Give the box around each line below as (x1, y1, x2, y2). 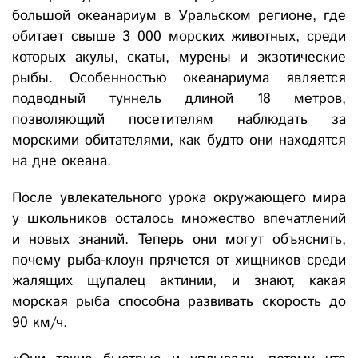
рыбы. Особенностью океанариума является (12, 68, 346, 89)
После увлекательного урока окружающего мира (12, 188, 346, 209)
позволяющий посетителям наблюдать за (12, 109, 346, 131)
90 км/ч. (12, 312, 67, 334)
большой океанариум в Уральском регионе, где (12, 6, 346, 27)
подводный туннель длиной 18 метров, (12, 89, 346, 110)
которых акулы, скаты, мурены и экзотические (12, 47, 346, 69)
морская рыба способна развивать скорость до (12, 292, 346, 313)
